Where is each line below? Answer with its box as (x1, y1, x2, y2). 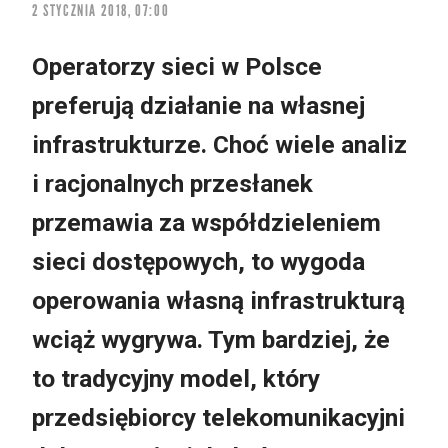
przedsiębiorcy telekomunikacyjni (32, 402, 405, 432)
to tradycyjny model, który (32, 363, 320, 393)
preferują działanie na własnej (32, 90, 365, 120)
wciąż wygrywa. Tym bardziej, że (32, 324, 390, 354)
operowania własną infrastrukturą (32, 285, 405, 315)
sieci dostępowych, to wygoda (32, 246, 365, 276)
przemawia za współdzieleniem (32, 207, 381, 237)
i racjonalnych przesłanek (32, 168, 313, 198)
